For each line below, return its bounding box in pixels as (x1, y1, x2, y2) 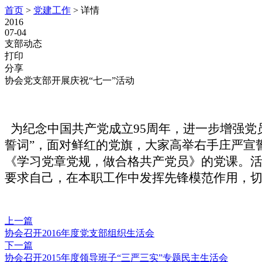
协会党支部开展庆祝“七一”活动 (5, 75, 135, 85)
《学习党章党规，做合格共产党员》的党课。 (5, 154, 250, 168)
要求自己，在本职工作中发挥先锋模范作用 (5, 171, 238, 185)
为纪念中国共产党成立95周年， (5, 122, 183, 136)
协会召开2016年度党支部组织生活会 (5, 228, 154, 238)
